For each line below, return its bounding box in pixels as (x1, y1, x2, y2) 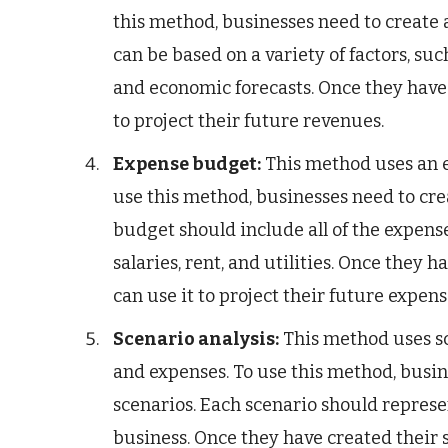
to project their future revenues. (113, 109, 384, 132)
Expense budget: (113, 152, 261, 175)
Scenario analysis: (113, 327, 279, 350)
